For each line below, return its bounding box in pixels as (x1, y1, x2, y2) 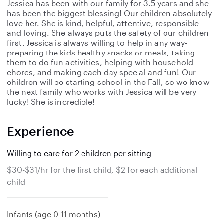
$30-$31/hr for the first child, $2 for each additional (7, 165, 197, 174)
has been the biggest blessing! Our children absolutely (7, 8, 212, 18)
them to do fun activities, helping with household (7, 57, 193, 67)
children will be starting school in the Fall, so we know (7, 77, 210, 86)
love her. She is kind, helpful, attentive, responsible (7, 18, 199, 27)
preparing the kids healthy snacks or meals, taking (7, 48, 195, 57)
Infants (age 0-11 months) (7, 209, 100, 219)
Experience (7, 123, 74, 138)
